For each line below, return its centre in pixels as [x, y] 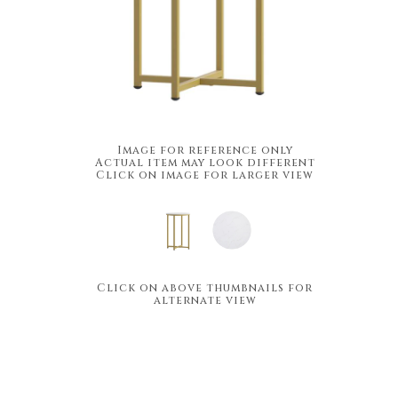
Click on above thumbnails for [205, 288]
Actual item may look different [205, 163]
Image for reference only [205, 150]
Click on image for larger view [205, 175]
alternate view [205, 300]
